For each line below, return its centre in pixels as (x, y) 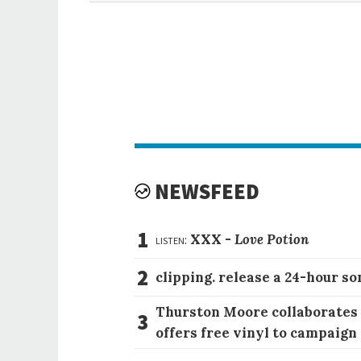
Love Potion (272, 239)
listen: (172, 239)
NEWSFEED (207, 192)
